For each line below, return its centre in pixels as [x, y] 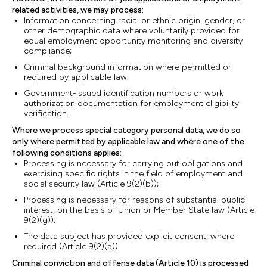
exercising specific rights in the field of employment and [133, 174]
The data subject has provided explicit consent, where [129, 236]
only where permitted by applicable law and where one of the [128, 142]
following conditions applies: [67, 153]
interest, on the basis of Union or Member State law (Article [139, 210]
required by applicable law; [76, 77]
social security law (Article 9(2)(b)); [91, 184]
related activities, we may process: [78, 10]
